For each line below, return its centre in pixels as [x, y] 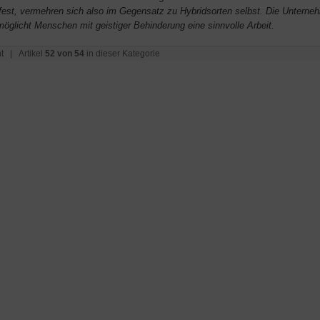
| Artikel [24, 54]
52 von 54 [65, 54]
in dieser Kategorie [122, 54]
